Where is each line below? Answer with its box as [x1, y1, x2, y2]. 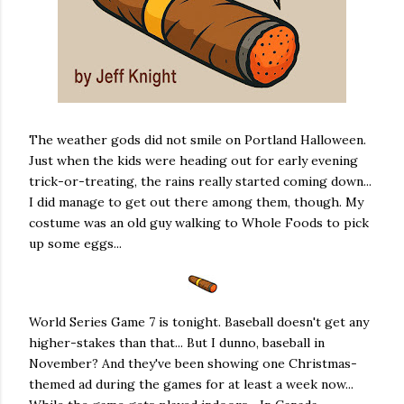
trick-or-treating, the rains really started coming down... [29, 173, 372, 189]
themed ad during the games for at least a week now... [29, 376, 353, 392]
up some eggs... [29, 235, 122, 252]
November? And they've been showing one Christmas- [29, 355, 357, 372]
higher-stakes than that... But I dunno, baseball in [29, 335, 325, 351]
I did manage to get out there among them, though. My [29, 194, 363, 210]
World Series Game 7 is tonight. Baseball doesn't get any [29, 314, 369, 330]
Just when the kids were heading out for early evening [29, 152, 358, 169]
